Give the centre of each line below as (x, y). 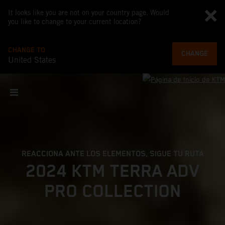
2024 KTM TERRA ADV (113, 172)
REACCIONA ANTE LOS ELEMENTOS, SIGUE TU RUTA (113, 154)
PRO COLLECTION (113, 192)
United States (32, 60)
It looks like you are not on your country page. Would (89, 13)
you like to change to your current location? (75, 22)
